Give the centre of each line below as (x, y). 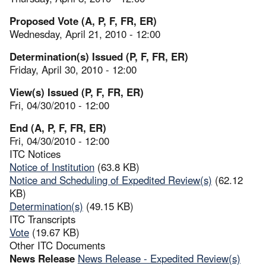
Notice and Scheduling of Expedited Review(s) (111, 180)
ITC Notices (35, 153)
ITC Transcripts (42, 219)
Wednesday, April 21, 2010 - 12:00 (85, 34)
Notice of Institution (52, 167)
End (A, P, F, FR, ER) (58, 127)
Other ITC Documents (57, 245)
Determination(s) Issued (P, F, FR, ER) (99, 56)
